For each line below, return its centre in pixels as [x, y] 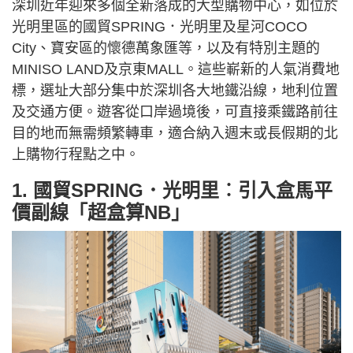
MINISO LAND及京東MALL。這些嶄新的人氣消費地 [176, 69]
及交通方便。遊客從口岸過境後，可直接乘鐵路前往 [175, 112]
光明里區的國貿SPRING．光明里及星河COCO [160, 27]
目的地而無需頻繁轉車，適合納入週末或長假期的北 [175, 133]
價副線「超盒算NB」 [101, 212]
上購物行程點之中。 [76, 154]
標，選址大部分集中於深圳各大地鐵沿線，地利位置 [175, 91]
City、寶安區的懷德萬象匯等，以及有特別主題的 [166, 48]
